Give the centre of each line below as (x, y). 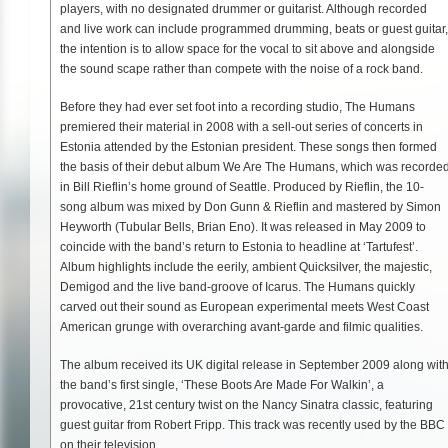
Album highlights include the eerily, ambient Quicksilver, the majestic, (246, 266)
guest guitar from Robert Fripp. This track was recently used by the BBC (252, 424)
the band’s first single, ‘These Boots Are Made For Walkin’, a (222, 384)
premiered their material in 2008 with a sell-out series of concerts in (241, 126)
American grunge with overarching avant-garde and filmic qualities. (241, 326)
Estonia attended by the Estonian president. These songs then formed (248, 146)
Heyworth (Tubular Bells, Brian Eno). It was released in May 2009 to (243, 226)
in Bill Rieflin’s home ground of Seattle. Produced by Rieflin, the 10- (242, 186)
